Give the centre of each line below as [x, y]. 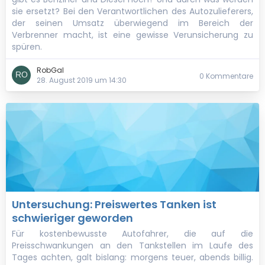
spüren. [27, 47]
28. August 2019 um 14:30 [82, 80]
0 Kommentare [226, 76]
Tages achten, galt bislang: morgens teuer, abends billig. [132, 257]
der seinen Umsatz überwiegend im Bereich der [132, 23]
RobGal [50, 70]
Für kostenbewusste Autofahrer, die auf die [132, 234]
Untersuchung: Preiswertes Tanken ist [114, 204]
